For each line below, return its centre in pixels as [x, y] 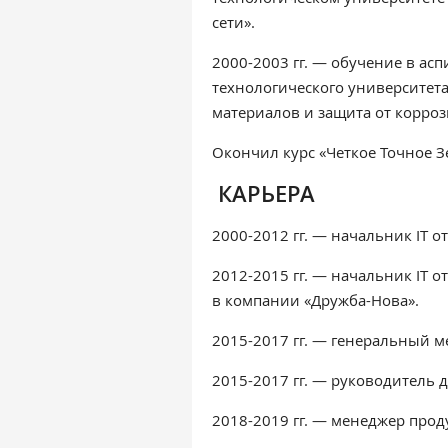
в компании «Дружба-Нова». [315, 300]
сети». [233, 22]
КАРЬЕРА [266, 194]
